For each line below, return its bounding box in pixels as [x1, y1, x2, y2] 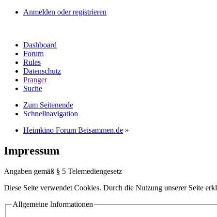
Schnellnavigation [23, 109, 78, 118]
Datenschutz [23, 67, 61, 75]
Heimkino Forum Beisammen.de [23, 126, 123, 134]
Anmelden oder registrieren [23, 8, 107, 16]
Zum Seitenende [23, 101, 73, 109]
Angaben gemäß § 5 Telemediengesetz [4, 167, 122, 175]
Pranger [23, 76, 47, 84]
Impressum [4, 144, 60, 157]
